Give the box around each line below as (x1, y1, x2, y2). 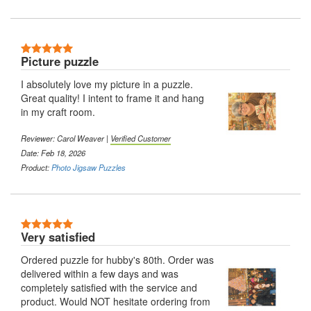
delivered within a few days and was (21, 266, 178, 280)
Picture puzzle (21, 52, 99, 69)
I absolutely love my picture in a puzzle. (21, 76, 193, 91)
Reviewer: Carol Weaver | (21, 132, 110, 144)
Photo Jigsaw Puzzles (51, 161, 126, 173)
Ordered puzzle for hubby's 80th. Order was (21, 252, 214, 267)
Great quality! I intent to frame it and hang (21, 90, 204, 105)
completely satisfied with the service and (21, 280, 197, 294)
